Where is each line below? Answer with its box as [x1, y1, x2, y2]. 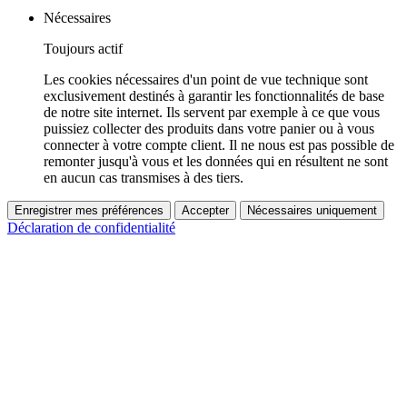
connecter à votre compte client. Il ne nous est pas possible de [44, 137, 394, 154]
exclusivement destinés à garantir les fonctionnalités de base [44, 88, 384, 104]
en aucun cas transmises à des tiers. [44, 170, 243, 186]
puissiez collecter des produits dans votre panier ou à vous [44, 121, 374, 137]
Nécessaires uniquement [247, 203, 377, 218]
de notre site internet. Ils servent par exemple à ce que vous [44, 104, 380, 121]
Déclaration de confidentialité [7, 220, 175, 236]
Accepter [182, 203, 229, 218]
